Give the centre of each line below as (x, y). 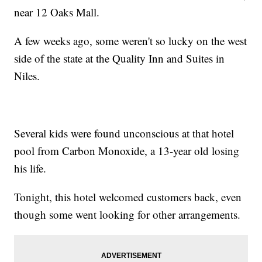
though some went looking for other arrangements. (127, 215)
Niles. (27, 76)
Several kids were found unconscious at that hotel (124, 133)
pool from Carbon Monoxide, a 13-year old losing (127, 151)
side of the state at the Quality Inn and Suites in (120, 58)
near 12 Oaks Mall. (57, 12)
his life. (30, 168)
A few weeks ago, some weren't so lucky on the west (131, 41)
